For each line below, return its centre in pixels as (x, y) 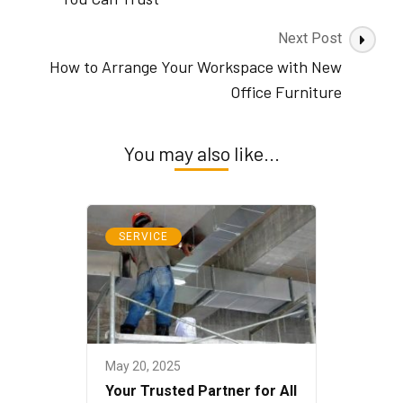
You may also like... (201, 153)
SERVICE (143, 237)
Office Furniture (286, 92)
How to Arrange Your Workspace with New (196, 67)
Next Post (310, 39)
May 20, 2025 (143, 367)
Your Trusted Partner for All (201, 391)
